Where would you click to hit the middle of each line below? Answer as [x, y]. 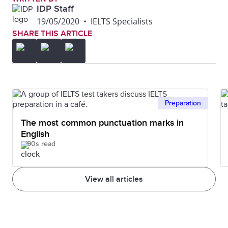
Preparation [183, 103]
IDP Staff [55, 9]
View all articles [114, 179]
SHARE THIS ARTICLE [52, 34]
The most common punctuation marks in [102, 123]
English [35, 134]
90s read [41, 144]
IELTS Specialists [122, 21]
